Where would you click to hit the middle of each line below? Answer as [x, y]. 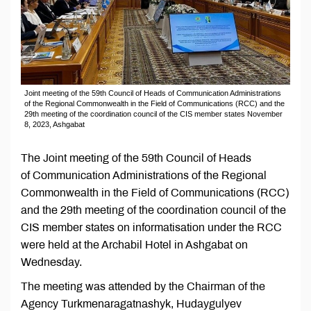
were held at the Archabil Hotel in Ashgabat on [134, 245]
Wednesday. [53, 262]
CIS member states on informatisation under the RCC [151, 228]
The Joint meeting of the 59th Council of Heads [136, 158]
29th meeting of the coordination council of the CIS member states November [153, 114]
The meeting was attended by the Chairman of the [143, 287]
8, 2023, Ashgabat [54, 125]
